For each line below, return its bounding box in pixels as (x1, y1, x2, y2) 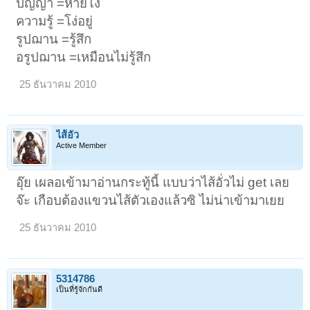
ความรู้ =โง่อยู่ (16, 13, 93, 28)
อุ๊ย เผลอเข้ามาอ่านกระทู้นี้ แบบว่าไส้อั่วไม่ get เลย (16, 175, 290, 190)
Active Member (56, 141, 107, 150)
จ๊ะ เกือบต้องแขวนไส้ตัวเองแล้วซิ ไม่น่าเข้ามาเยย (16, 193, 285, 208)
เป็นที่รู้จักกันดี (56, 284, 102, 293)
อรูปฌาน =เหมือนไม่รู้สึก (16, 49, 152, 64)
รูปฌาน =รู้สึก (16, 31, 92, 46)
